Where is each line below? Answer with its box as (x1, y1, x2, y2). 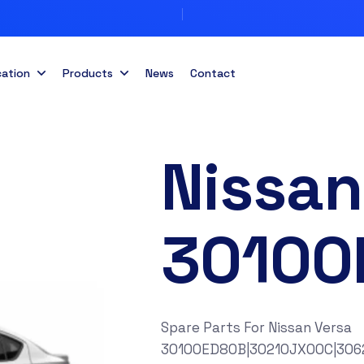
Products (62, 66, 113, 80)
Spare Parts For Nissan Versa (161, 318, 353, 336)
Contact (189, 66, 236, 80)
